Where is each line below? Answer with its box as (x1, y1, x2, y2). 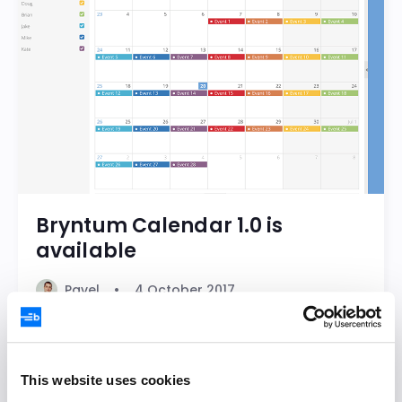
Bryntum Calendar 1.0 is (36, 211, 284, 240)
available (36, 236, 136, 265)
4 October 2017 (134, 280, 236, 299)
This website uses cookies (21, 371, 191, 388)
